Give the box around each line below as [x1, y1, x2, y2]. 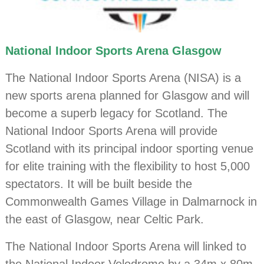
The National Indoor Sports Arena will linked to [5, 240, 247, 253]
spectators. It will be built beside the [5, 177, 193, 191]
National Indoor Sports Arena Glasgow [5, 44, 222, 58]
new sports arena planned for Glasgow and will [5, 89, 250, 103]
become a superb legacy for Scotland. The [5, 107, 228, 120]
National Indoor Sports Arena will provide [5, 124, 218, 138]
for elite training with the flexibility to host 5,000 [5, 160, 250, 173]
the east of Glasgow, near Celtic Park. [5, 213, 204, 226]
